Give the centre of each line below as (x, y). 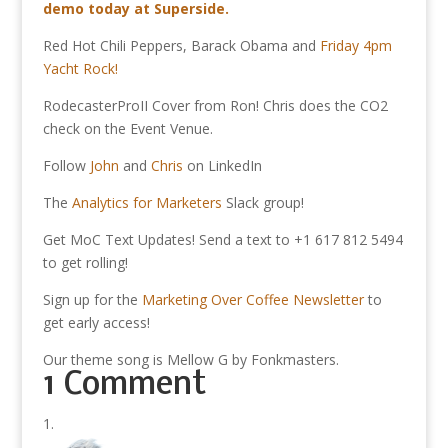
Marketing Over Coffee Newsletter (252, 299)
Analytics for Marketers (146, 202)
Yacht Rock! (80, 68)
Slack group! (262, 202)
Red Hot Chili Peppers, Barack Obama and (181, 45)
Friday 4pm (355, 45)
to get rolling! (85, 262)
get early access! (96, 322)
